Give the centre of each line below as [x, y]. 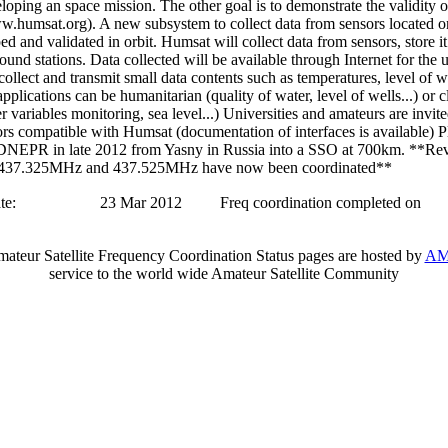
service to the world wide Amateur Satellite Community [224, 273]
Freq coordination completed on [320, 202]
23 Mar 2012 [141, 202]
